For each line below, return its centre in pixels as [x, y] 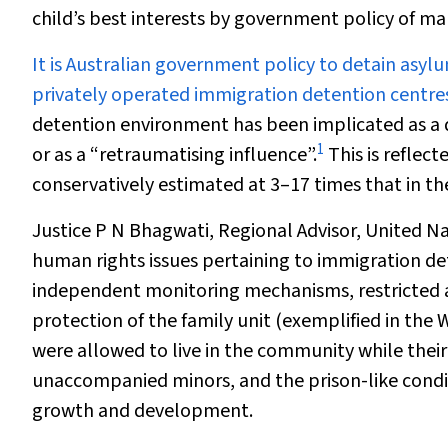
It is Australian [91, 65]
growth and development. [142, 411]
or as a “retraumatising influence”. [174, 155]
